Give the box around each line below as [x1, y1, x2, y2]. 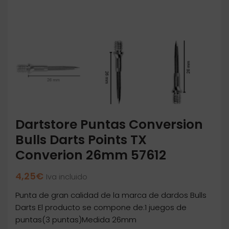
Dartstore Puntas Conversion [15, 116, 203, 134]
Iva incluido [46, 172, 87, 182]
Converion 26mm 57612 [15, 146, 166, 165]
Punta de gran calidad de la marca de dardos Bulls [15, 190, 207, 201]
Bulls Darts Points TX [15, 131, 147, 149]
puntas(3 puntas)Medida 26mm [15, 214, 136, 225]
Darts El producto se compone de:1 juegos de [15, 202, 187, 213]
